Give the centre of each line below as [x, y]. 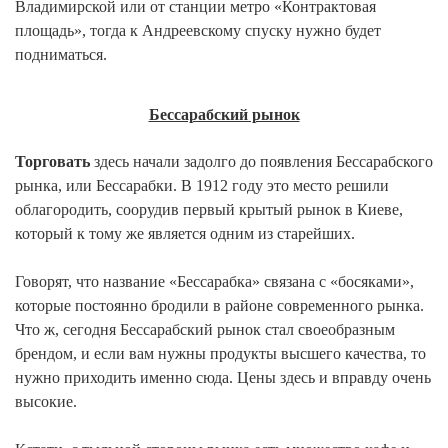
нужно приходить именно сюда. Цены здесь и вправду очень [223, 377]
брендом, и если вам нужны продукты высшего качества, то [220, 353]
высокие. [46, 401]
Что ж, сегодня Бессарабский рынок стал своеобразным [205, 329]
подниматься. [61, 54]
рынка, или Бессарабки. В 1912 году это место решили [202, 185]
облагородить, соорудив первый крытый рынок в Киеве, [209, 209]
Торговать [52, 161]
